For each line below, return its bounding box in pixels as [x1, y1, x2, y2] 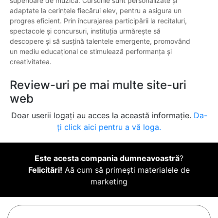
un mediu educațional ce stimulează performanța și [10, 47, 172, 56]
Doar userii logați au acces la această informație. [11, 110, 194, 121]
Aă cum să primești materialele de [62, 165, 190, 175]
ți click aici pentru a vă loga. [57, 122, 161, 132]
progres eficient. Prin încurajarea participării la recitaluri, [10, 17, 187, 25]
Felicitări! [28, 165, 62, 175]
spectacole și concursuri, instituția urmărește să [10, 27, 161, 36]
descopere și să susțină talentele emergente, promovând [10, 37, 190, 46]
